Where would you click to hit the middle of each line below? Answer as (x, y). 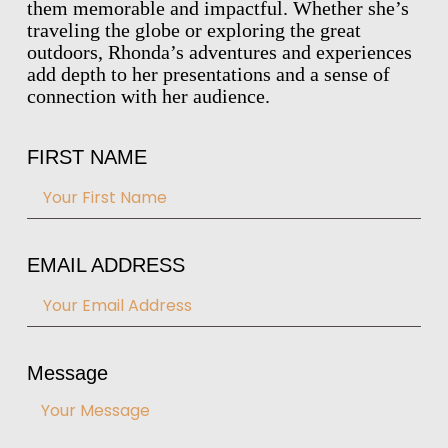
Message (67, 373)
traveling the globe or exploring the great (193, 29)
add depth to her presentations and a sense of (208, 73)
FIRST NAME (86, 157)
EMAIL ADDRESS (105, 265)
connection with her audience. (148, 95)
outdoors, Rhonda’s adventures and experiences (219, 51)
